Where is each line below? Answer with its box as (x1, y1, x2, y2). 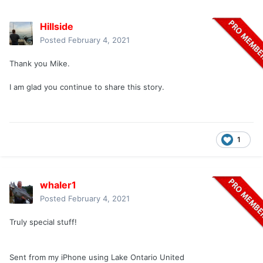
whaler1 (40, 179, 76, 191)
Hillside (40, 21, 73, 33)
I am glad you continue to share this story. (9, 82, 164, 92)
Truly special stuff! (9, 217, 77, 227)
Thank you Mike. (9, 59, 70, 69)
